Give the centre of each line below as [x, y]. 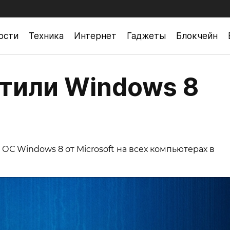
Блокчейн [197, 36]
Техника [46, 36]
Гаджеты [146, 36]
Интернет [95, 36]
